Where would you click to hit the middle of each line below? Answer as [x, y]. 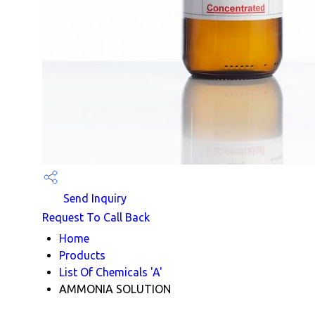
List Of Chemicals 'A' [111, 272]
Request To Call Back [96, 217]
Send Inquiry [94, 198]
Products [82, 255]
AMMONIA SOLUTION [115, 289]
